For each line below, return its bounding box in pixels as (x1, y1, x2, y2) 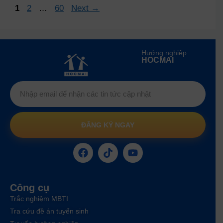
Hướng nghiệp (141, 48, 187, 57)
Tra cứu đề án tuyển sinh (10, 207, 89, 215)
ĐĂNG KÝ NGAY (81, 120, 134, 129)
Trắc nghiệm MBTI (10, 194, 68, 203)
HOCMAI (141, 55, 174, 64)
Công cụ (10, 182, 49, 193)
